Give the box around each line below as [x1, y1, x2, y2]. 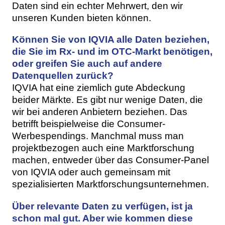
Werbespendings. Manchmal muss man [12, 131, 184, 142]
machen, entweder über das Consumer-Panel [12, 155, 209, 166]
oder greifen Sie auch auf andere [12, 58, 162, 69]
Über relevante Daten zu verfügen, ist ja [12, 200, 193, 211]
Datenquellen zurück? [12, 70, 114, 81]
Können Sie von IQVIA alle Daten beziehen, [12, 34, 209, 45]
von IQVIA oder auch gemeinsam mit [12, 167, 170, 178]
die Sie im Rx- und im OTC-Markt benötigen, [12, 46, 212, 57]
